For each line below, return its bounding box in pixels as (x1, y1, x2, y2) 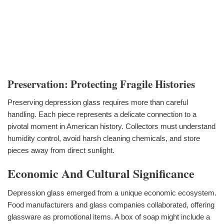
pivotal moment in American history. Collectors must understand (7, 122, 215, 131)
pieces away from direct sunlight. (7, 146, 114, 155)
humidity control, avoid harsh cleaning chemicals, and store (7, 134, 200, 143)
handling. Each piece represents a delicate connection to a (7, 110, 196, 119)
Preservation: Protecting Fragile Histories (7, 76, 195, 91)
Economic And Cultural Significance (7, 164, 194, 182)
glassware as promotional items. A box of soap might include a (7, 212, 210, 221)
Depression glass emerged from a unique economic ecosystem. (7, 188, 216, 197)
